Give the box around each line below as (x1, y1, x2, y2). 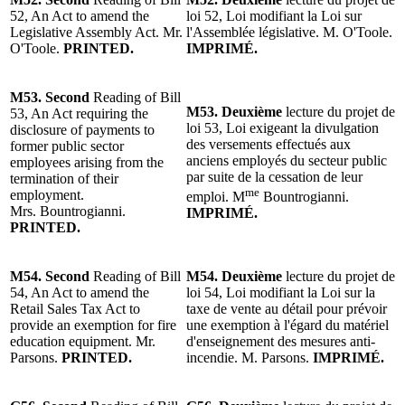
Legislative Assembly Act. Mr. (10, 24, 183, 40)
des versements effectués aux (186, 136, 351, 152)
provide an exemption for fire (10, 316, 176, 333)
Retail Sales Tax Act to (10, 300, 140, 316)
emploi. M (186, 188, 245, 204)
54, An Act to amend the (10, 284, 149, 300)
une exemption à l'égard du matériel (186, 316, 389, 333)
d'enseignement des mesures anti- (186, 333, 375, 349)
